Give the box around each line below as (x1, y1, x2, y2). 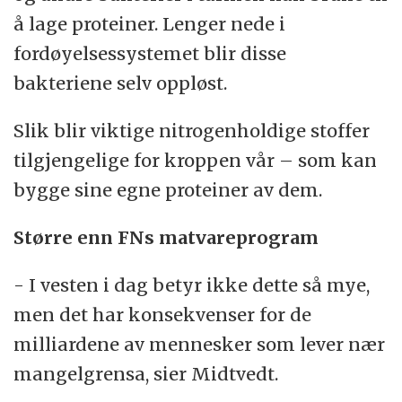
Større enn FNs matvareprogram (13, 226, 319, 249)
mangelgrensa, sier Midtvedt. (13, 363, 279, 386)
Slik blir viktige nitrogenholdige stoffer (13, 119, 371, 143)
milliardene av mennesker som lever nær (13, 333, 386, 356)
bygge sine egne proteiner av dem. (13, 179, 323, 202)
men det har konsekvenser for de (13, 303, 312, 327)
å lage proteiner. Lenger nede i (13, 13, 286, 36)
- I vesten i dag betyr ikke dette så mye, (13, 274, 371, 297)
